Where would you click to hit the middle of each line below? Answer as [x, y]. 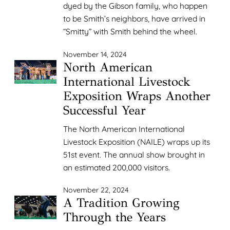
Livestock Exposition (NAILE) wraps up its [137, 141]
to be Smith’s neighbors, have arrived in [135, 19]
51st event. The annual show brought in [134, 154]
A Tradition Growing [122, 203]
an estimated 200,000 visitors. [117, 167]
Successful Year [105, 110]
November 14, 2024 [95, 54]
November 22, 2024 [96, 190]
